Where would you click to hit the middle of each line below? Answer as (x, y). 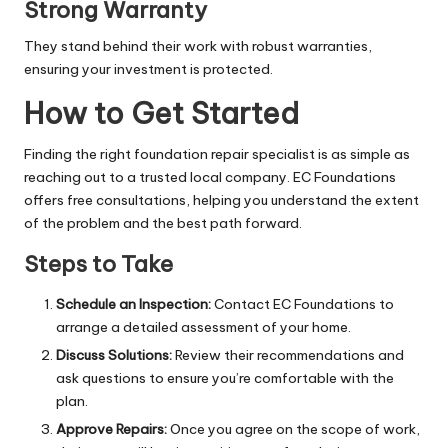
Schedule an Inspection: (133, 303)
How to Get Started (161, 113)
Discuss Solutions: (114, 355)
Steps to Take (98, 263)
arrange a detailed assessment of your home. (203, 326)
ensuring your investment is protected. (148, 68)
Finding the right (79, 153)
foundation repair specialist (224, 153)
